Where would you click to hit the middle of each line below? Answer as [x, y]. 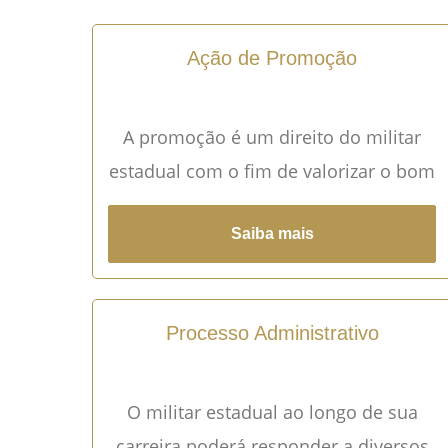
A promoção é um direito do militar [272, 136]
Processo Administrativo [272, 332]
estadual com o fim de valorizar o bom [272, 170]
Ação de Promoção [272, 57]
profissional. [272, 204]
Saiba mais [272, 233]
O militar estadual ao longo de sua [272, 411]
